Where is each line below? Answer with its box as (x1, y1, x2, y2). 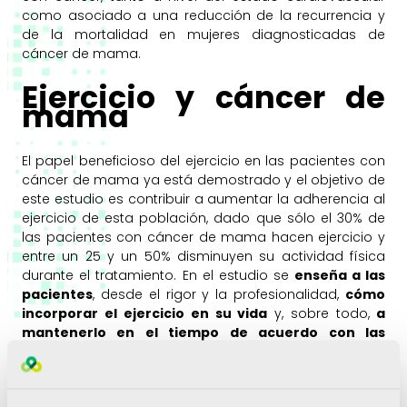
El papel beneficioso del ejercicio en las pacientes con (22, 151, 385, 170)
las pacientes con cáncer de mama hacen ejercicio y (22, 227, 385, 246)
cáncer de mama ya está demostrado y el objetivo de (22, 170, 385, 189)
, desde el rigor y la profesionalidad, (93, 284, 345, 303)
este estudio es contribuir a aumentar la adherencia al (22, 189, 385, 208)
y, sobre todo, (267, 303, 371, 323)
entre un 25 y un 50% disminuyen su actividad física (22, 246, 385, 265)
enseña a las (289, 265, 386, 284)
